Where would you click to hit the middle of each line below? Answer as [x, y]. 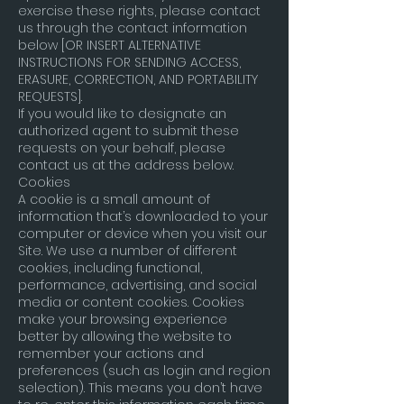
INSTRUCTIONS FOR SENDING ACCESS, [129, 62]
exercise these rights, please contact [139, 11]
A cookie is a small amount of [114, 199]
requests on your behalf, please [122, 148]
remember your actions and [111, 353]
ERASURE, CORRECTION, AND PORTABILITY [138, 79]
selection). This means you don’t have [140, 388]
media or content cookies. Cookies [131, 302]
